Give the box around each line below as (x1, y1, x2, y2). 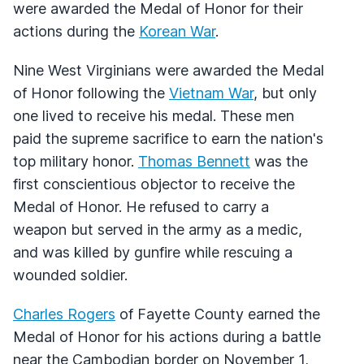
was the (250, 152, 308, 170)
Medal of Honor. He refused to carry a (13, 197, 269, 215)
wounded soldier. (13, 266, 128, 284)
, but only (253, 84, 317, 102)
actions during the (13, 22, 139, 40)
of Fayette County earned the (115, 305, 320, 323)
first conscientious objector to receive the (13, 175, 295, 193)
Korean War (139, 22, 215, 40)
